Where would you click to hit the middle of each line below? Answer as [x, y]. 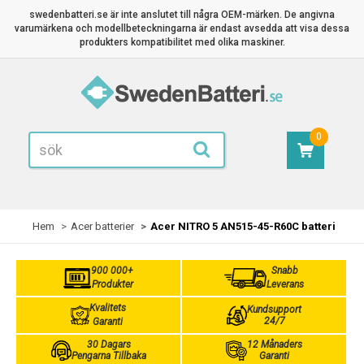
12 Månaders [274, 344]
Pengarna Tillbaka [108, 356]
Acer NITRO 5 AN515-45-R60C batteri [243, 226]
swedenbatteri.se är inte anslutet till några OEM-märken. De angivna [182, 15]
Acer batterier [102, 226]
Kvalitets [107, 308]
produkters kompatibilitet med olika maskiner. [182, 42]
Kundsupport [274, 310]
